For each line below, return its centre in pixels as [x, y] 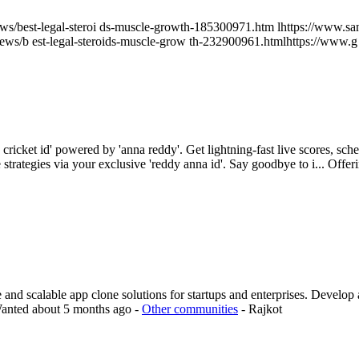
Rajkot [265, 309]
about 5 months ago [83, 309]
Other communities [190, 309]
